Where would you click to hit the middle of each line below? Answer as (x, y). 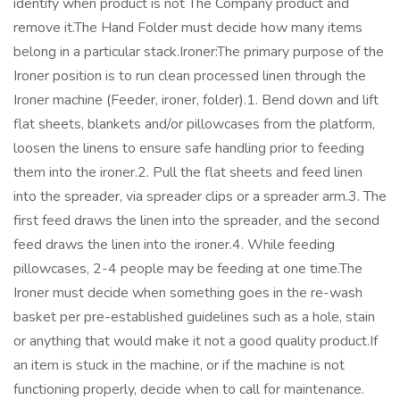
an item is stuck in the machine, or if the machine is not (179, 365)
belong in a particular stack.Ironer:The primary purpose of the (199, 52)
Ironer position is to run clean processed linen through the (190, 76)
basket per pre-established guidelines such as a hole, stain (194, 317)
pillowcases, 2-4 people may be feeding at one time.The (188, 269)
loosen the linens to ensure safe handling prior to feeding (189, 148)
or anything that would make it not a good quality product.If (196, 341)
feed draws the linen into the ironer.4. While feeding (174, 245)
